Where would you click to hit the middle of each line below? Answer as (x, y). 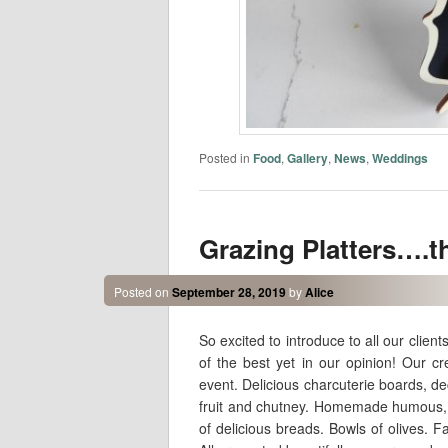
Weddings (399, 158)
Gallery (307, 158)
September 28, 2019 (228, 292)
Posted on (142, 292)
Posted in (224, 158)
